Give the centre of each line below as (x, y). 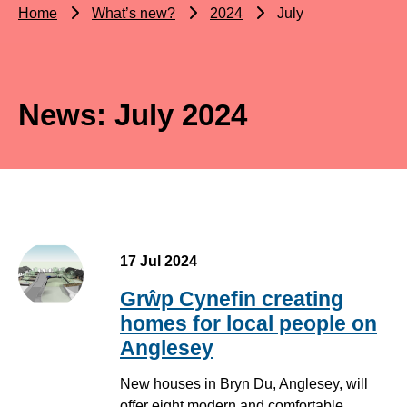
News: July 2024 (133, 115)
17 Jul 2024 (159, 262)
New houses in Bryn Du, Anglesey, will (244, 383)
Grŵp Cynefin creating (232, 299)
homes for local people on (248, 324)
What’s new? (134, 14)
